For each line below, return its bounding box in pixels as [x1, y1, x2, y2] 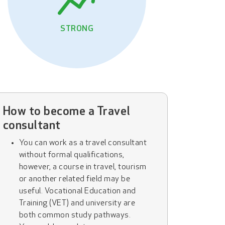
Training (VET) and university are [19, 199, 136, 207]
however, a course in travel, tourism [19, 163, 147, 171]
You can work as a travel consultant [19, 139, 147, 147]
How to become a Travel [3, 106, 131, 118]
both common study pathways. [19, 211, 131, 219]
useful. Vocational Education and [19, 187, 136, 195]
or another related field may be [19, 175, 131, 183]
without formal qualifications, [19, 151, 125, 159]
